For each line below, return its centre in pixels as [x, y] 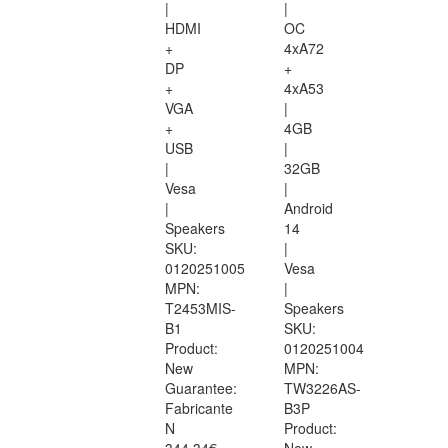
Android [308, 208]
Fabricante [199, 408]
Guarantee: [201, 388]
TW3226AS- [322, 388]
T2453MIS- [200, 308]
